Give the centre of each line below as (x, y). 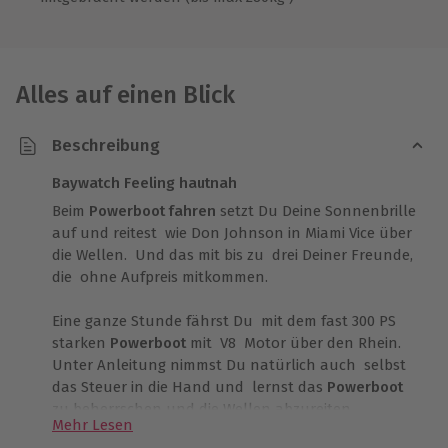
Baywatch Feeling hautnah (144, 182)
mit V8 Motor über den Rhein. (295, 342)
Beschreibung (106, 146)
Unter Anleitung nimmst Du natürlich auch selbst (229, 364)
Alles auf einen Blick (125, 94)
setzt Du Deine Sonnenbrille (316, 210)
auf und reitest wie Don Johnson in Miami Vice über (232, 232)
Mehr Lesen (92, 424)
